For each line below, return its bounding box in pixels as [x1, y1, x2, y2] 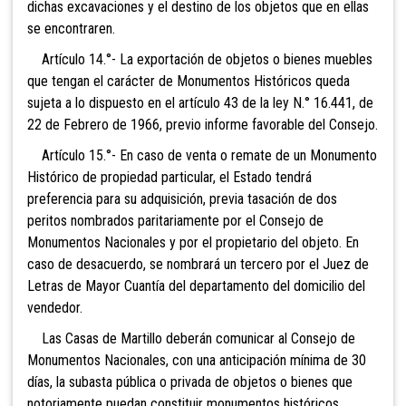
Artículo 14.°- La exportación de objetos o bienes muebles [27, 51, 372, 69]
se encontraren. [27, 20, 115, 38]
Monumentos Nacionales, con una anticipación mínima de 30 [27, 352, 366, 370]
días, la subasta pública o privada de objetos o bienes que [27, 373, 353, 391]
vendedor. [27, 299, 82, 317]
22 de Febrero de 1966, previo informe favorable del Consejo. [27, 116, 378, 134]
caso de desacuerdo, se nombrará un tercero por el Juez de [27, 256, 369, 274]
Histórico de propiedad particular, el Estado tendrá [27, 169, 312, 187]
